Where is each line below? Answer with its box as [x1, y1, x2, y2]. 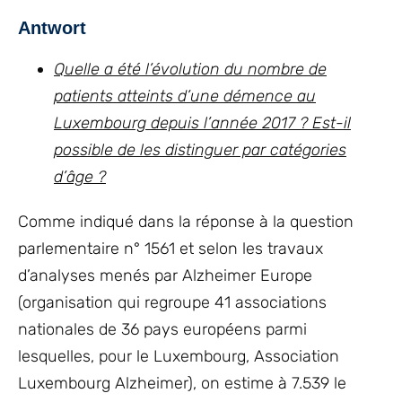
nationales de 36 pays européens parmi [18, 319, 307, 339]
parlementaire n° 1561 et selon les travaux [18, 239, 323, 258]
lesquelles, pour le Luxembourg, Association [18, 346, 339, 366]
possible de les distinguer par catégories [54, 140, 346, 160]
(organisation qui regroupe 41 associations [18, 293, 327, 312]
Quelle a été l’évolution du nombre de [54, 59, 327, 79]
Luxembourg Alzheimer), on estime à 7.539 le [18, 373, 346, 393]
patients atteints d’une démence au [54, 86, 316, 106]
